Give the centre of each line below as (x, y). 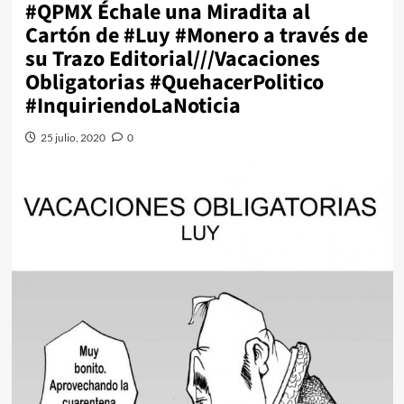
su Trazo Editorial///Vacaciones (172, 60)
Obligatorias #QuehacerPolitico (174, 83)
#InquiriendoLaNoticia (133, 106)
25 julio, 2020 (73, 138)
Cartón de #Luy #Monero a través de (196, 36)
